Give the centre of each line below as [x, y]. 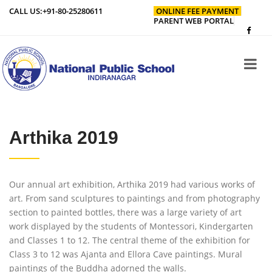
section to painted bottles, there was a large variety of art [125, 212]
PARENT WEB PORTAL [194, 21]
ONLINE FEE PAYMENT [198, 11]
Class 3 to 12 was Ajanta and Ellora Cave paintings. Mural [126, 254]
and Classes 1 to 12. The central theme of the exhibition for [130, 240]
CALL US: [26, 11]
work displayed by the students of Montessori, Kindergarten [131, 226]
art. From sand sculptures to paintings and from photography [134, 198]
